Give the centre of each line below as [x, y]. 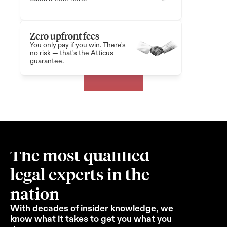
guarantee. [47, 61]
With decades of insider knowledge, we [92, 208]
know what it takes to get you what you [91, 219]
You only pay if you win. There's [78, 45]
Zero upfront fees [65, 36]
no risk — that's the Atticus [72, 53]
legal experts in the [80, 174]
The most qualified [80, 155]
